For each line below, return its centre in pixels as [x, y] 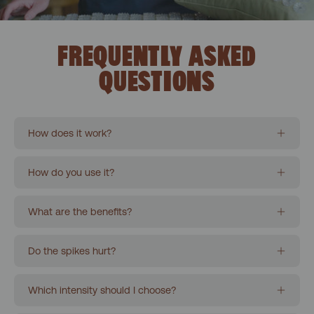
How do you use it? [71, 173]
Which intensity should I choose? [102, 291]
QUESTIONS [157, 83]
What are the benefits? [80, 212]
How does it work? [70, 134]
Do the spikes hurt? [72, 251]
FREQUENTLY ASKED [157, 58]
